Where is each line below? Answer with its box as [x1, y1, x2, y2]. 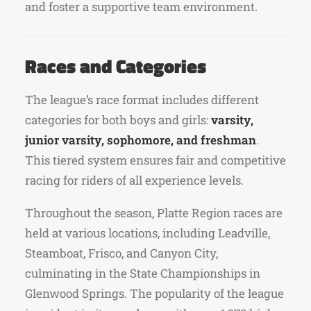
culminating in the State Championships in [25, 265, 260, 281]
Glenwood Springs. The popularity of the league [25, 285, 284, 301]
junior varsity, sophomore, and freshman [25, 132, 256, 148]
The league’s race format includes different [25, 92, 259, 108]
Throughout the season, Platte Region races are [25, 205, 283, 221]
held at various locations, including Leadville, [25, 225, 270, 241]
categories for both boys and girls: [25, 112, 211, 128]
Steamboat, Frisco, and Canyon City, [25, 245, 218, 261]
